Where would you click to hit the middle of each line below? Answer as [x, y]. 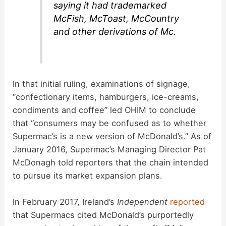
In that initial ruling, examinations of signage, [102, 84]
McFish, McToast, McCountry [117, 18]
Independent [144, 202]
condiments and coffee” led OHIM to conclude [104, 110]
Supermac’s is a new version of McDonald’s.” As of [112, 136]
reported [188, 202]
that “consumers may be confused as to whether [110, 123]
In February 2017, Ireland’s [65, 202]
